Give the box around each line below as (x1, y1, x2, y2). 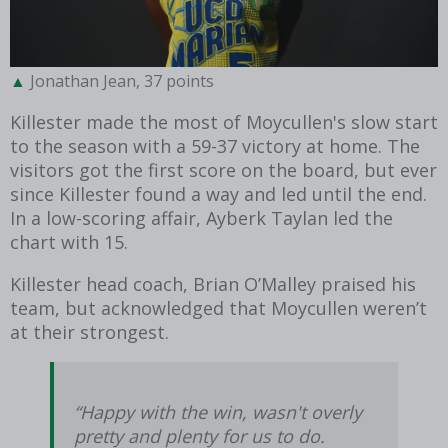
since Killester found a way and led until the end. (10, 181, 427, 206)
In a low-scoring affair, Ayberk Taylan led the (10, 205, 393, 230)
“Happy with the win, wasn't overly (74, 399, 362, 424)
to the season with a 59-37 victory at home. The (10, 133, 420, 158)
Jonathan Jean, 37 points (26, 69, 214, 92)
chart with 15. (10, 229, 133, 254)
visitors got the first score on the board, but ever (10, 157, 437, 182)
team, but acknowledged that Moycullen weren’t (10, 295, 427, 320)
